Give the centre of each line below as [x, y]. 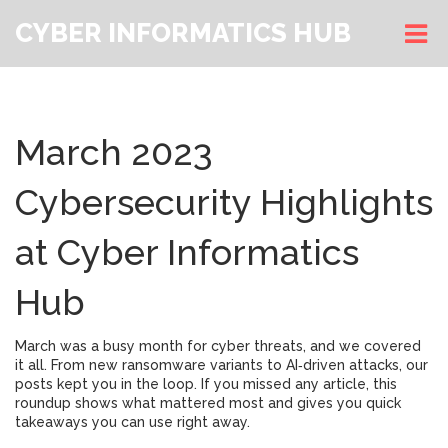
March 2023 [114, 152]
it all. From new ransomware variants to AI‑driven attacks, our [221, 365]
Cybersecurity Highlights [224, 202]
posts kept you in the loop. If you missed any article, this [206, 384]
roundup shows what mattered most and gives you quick [208, 403]
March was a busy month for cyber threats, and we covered [218, 346]
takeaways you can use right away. [132, 422]
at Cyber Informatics [187, 252]
